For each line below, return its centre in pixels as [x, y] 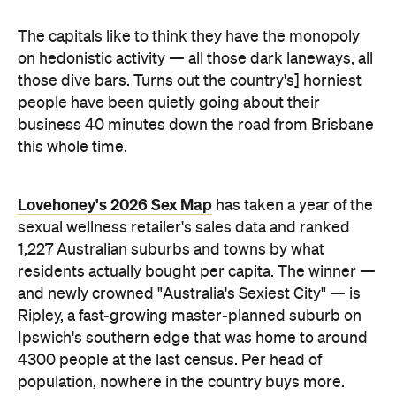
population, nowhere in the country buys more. [181, 224]
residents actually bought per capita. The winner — [197, 113]
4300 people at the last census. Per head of [170, 202]
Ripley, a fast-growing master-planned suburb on [190, 157]
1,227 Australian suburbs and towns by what [171, 91]
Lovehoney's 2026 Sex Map [115, 46]
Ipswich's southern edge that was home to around [193, 179]
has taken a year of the [293, 47]
